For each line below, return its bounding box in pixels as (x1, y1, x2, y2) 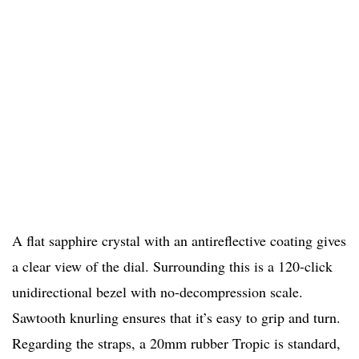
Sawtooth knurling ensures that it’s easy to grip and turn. (12, 308, 341, 328)
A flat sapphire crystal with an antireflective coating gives (12, 231, 346, 251)
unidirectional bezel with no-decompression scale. (12, 282, 303, 302)
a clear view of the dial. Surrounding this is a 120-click (12, 256, 333, 276)
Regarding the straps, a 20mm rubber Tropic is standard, (12, 333, 341, 353)
